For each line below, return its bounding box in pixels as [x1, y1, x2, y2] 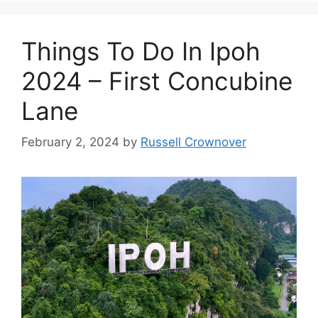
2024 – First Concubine [21, 65, 292, 96]
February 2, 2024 [21, 135, 119, 150]
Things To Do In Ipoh [21, 35, 261, 66]
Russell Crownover [141, 135, 246, 150]
